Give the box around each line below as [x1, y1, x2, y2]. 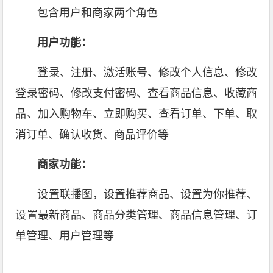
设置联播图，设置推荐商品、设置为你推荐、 [37, 188, 258, 200]
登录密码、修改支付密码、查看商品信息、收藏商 [15, 87, 258, 99]
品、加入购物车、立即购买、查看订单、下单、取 [15, 108, 258, 120]
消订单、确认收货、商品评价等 [15, 129, 169, 141]
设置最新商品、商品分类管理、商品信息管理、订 [15, 209, 258, 221]
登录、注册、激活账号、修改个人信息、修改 [37, 66, 258, 79]
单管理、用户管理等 [15, 230, 115, 242]
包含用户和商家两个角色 [37, 7, 158, 19]
